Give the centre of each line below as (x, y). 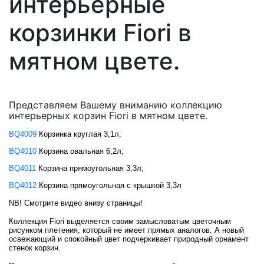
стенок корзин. (35, 248)
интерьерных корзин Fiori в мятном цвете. (108, 115)
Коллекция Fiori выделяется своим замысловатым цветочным (120, 221)
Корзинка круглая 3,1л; (79, 134)
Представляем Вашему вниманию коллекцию (115, 105)
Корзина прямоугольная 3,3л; (90, 168)
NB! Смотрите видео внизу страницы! (76, 203)
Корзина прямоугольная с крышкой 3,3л (109, 185)
